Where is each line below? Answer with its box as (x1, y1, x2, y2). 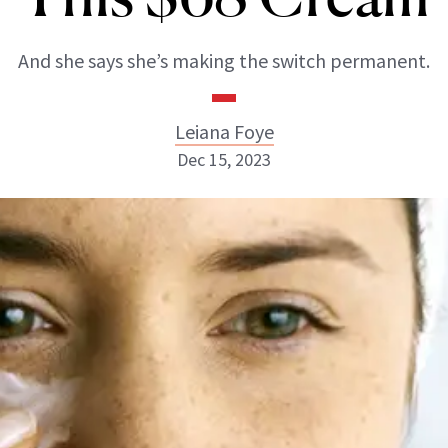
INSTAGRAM (158, 267, 253, 286)
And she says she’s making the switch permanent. (18, 48, 430, 73)
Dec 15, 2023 (177, 148, 271, 171)
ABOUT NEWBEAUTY (39, 358, 195, 373)
